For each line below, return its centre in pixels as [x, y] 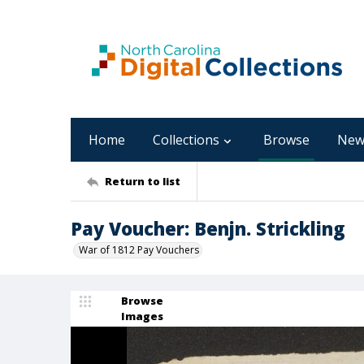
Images [142, 316]
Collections [186, 140]
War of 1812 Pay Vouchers [139, 250]
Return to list [143, 181]
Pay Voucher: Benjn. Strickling [208, 228]
